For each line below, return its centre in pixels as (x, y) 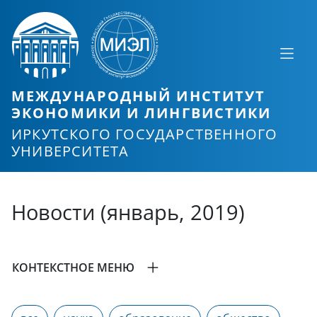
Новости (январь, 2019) (128, 212)
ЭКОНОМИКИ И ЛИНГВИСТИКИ (142, 113)
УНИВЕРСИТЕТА (70, 151)
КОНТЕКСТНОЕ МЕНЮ (73, 268)
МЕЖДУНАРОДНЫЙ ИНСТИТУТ (139, 96)
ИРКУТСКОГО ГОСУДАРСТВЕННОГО (145, 134)
